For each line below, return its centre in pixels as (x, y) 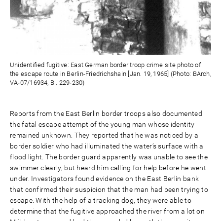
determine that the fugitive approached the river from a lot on (108, 211)
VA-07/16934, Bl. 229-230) (47, 83)
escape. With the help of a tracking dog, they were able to (101, 201)
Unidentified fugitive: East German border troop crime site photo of (105, 65)
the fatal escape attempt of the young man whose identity (102, 125)
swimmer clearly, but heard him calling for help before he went (108, 168)
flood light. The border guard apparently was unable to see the (109, 157)
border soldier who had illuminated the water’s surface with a (107, 146)
